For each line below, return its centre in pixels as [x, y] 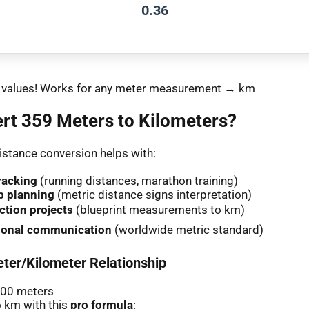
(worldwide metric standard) [188, 229]
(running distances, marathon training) [138, 180]
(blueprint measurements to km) [159, 209]
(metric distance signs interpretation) [153, 194]
